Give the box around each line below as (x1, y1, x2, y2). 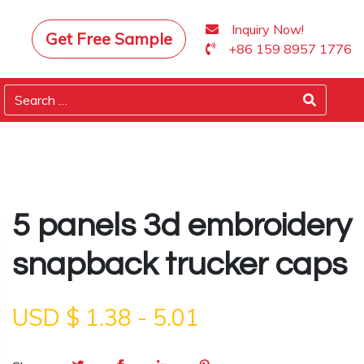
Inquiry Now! (232, 21, 304, 37)
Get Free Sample (45, 28, 172, 49)
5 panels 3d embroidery (12, 209, 352, 242)
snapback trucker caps (12, 248, 347, 281)
